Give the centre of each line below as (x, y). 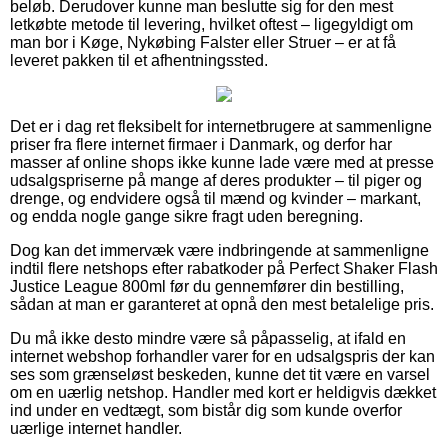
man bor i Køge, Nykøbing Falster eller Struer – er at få (203, 42)
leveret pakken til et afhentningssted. (139, 60)
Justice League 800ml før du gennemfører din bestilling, (207, 286)
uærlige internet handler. (96, 428)
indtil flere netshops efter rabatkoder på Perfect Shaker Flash (224, 268)
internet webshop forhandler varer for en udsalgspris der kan (222, 356)
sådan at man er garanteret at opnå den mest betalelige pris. (222, 304)
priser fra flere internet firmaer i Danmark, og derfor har (201, 144)
